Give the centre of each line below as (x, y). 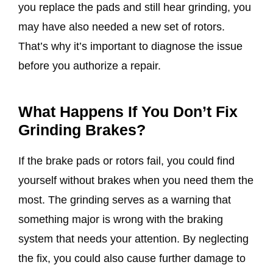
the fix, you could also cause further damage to (132, 259)
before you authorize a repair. (91, 66)
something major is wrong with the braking (121, 220)
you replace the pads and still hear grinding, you (135, 7)
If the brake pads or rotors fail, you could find (126, 161)
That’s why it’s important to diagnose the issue (130, 46)
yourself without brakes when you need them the (136, 181)
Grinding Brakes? (82, 130)
